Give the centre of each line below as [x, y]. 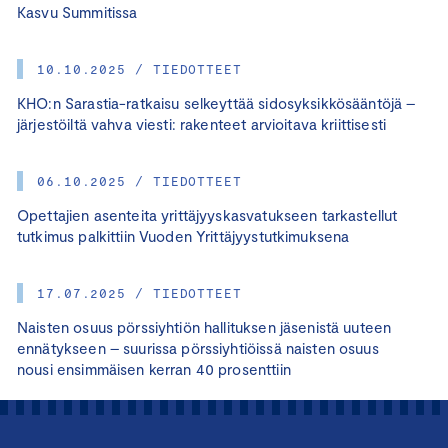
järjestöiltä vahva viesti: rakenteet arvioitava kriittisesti [201, 124]
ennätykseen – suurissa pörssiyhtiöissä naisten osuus [198, 348]
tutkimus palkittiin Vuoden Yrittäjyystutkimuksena [183, 236]
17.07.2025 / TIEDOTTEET [139, 293]
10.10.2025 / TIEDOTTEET [139, 69]
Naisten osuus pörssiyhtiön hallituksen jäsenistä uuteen [204, 327]
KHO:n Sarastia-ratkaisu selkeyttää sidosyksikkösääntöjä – [216, 103]
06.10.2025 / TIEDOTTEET [139, 181]
